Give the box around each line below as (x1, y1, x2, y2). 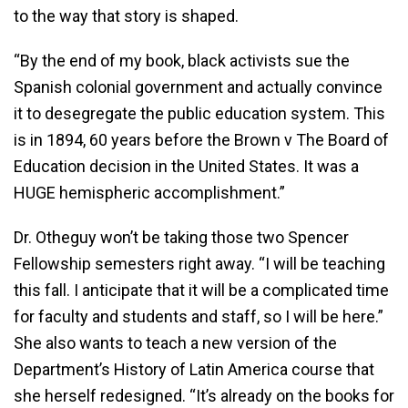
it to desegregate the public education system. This (14, 104, 385, 123)
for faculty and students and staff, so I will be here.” (14, 307, 383, 326)
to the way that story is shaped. (14, 6, 239, 25)
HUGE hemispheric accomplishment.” (14, 183, 285, 202)
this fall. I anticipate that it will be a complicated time (14, 280, 389, 300)
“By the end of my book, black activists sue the (14, 51, 350, 70)
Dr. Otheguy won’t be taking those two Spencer (14, 228, 349, 247)
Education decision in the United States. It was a (14, 157, 359, 176)
